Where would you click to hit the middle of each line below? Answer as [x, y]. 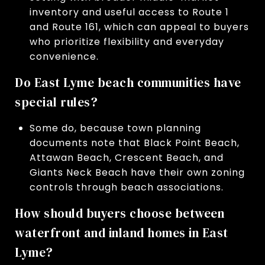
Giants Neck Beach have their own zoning [137, 172]
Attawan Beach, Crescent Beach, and [126, 157]
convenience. [64, 56]
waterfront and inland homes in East [122, 232]
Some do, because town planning [115, 128]
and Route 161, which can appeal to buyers [139, 27]
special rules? [56, 102]
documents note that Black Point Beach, [134, 143]
